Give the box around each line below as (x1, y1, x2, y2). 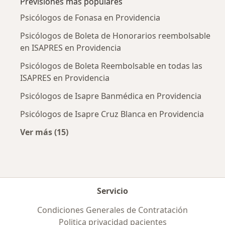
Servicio (97, 185, 128, 196)
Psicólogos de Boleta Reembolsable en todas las (20, 60, 202, 71)
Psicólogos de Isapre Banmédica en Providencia (20, 90, 201, 101)
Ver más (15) (20, 126, 68, 138)
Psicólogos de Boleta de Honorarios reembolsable (20, 30, 210, 41)
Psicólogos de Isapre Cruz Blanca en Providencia (20, 108, 204, 120)
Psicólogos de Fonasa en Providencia (20, 12, 160, 23)
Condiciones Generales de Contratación (37, 204, 188, 215)
